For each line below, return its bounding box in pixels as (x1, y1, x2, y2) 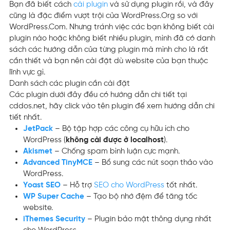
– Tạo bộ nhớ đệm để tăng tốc (86, 192, 197, 201)
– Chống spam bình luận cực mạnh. (52, 147, 180, 156)
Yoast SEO (23, 181, 61, 189)
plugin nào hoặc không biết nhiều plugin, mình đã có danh (9, 34, 215, 43)
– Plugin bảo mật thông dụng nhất (85, 215, 212, 223)
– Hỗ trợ (61, 181, 94, 189)
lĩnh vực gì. (9, 68, 45, 76)
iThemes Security (23, 215, 85, 223)
